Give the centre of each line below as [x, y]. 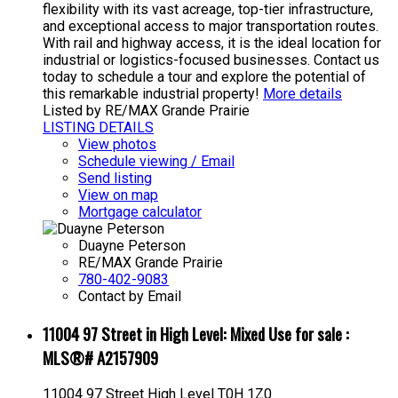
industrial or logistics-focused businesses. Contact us [211, 60]
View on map [118, 195]
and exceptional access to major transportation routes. [211, 26]
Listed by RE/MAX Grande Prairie [146, 110]
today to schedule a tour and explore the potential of [204, 76]
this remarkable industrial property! [151, 93]
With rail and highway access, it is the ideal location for [212, 43]
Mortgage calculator [140, 211]
